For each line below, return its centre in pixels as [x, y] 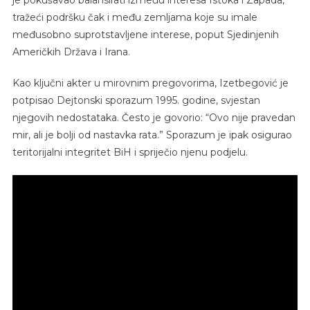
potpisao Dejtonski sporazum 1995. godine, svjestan [136, 100]
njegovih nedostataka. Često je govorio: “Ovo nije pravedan [154, 117]
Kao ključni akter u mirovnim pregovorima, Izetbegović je [150, 83]
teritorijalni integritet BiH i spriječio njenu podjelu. [130, 152]
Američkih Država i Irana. [71, 52]
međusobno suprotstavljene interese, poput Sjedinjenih [145, 34]
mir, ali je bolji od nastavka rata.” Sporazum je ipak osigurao [152, 135]
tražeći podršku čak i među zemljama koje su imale [135, 17]
